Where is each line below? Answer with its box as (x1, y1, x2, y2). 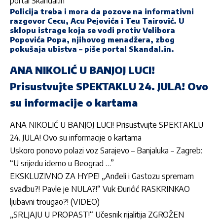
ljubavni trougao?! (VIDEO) (10, 197, 100, 207)
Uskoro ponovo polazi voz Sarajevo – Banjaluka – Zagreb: (10, 146, 202, 156)
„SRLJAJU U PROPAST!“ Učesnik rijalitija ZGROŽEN (10, 210, 184, 220)
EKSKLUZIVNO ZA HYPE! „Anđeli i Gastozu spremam (10, 171, 194, 182)
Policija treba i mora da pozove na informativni (10, 6, 194, 16)
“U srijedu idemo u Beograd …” (10, 158, 114, 169)
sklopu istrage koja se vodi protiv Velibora (10, 25, 175, 35)
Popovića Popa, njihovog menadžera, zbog (10, 35, 175, 44)
